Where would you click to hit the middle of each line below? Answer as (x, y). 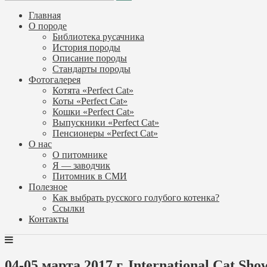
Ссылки (69, 208)
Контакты (49, 219)
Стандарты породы (91, 69)
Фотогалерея (55, 80)
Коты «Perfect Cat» (90, 101)
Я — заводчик (81, 165)
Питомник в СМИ (90, 176)
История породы (86, 47)
